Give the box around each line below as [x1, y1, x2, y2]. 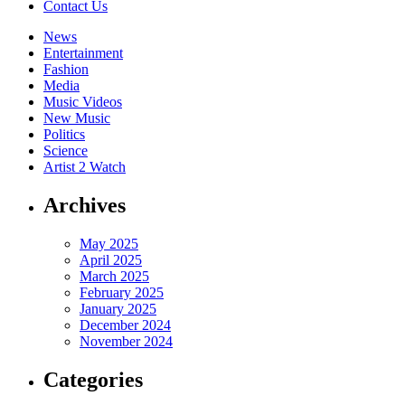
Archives [43, 193, 126, 218]
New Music [43, 110, 110, 127]
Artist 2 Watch [43, 159, 126, 175]
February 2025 [80, 285, 164, 301]
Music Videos [43, 94, 122, 110]
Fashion [43, 61, 89, 78]
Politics [43, 127, 85, 143]
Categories [43, 368, 143, 392]
